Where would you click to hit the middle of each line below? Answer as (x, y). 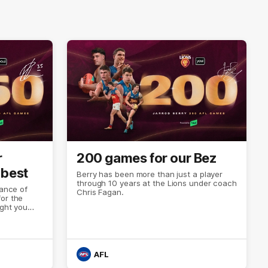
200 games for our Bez (147, 158)
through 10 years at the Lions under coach (157, 183)
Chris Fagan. (100, 192)
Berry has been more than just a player (150, 174)
